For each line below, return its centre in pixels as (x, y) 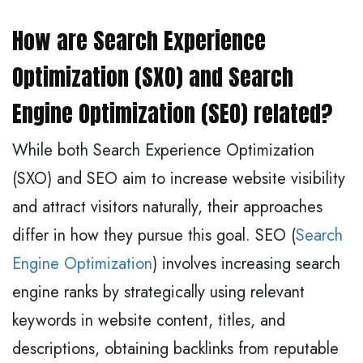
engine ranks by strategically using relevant (158, 292)
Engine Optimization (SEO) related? (172, 113)
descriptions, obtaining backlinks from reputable (175, 348)
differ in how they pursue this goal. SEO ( (154, 235)
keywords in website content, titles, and (149, 320)
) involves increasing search (246, 263)
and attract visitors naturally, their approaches (167, 207)
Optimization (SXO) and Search (153, 77)
